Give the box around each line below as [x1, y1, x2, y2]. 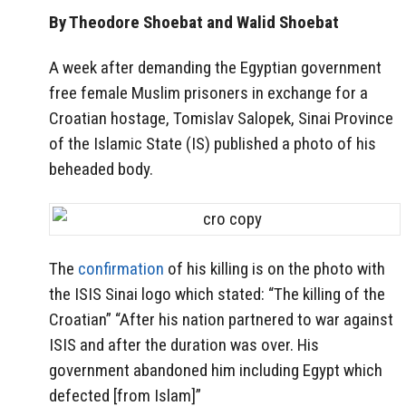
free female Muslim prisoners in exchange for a [49, 82, 368, 104]
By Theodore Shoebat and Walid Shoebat [49, 11, 339, 33]
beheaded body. [49, 159, 153, 180]
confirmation [78, 257, 164, 279]
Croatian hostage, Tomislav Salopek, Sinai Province [49, 108, 393, 130]
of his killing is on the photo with [164, 257, 385, 279]
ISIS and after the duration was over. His [49, 333, 319, 355]
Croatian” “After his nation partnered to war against [49, 308, 393, 330]
